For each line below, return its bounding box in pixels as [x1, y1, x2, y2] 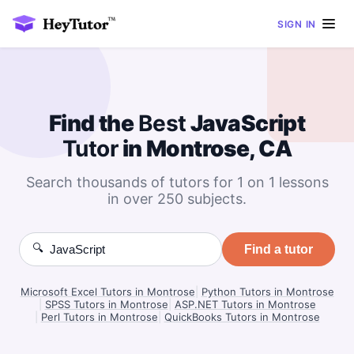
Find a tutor [244, 242, 313, 256]
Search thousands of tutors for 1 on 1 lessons [25, 174, 329, 190]
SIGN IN [277, 17, 316, 30]
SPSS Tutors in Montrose [44, 298, 168, 311]
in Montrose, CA [118, 135, 292, 162]
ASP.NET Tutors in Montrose [174, 298, 316, 311]
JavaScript [186, 110, 306, 137]
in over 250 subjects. [107, 190, 247, 207]
